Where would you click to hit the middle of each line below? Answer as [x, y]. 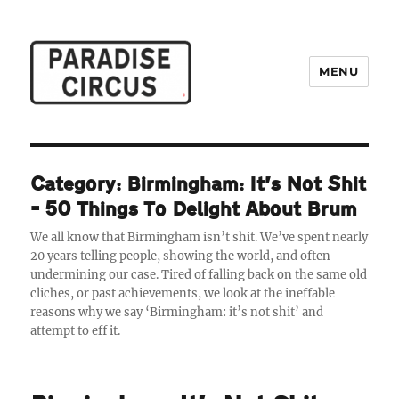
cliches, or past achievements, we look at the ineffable [183, 293]
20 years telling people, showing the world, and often [181, 256]
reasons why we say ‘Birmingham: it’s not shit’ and [177, 312]
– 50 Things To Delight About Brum [194, 209]
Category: [79, 184]
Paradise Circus [103, 130]
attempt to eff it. [76, 330]
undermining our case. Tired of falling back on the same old [199, 274]
